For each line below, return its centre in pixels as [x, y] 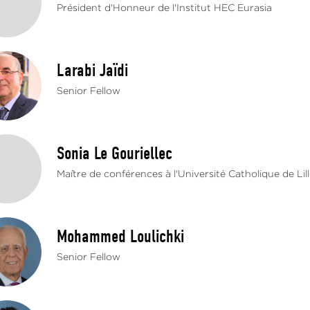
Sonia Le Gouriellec [115, 154]
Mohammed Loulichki [121, 237]
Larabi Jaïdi [93, 71]
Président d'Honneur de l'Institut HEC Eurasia [165, 8]
